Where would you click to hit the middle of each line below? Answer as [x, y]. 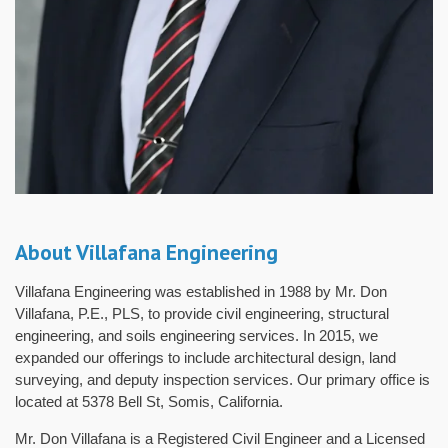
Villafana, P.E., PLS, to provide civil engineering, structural [202, 314]
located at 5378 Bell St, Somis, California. [149, 402]
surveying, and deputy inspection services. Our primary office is [222, 380]
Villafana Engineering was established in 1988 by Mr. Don [201, 292]
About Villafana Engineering [146, 252]
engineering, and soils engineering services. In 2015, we [196, 336]
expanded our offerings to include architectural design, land [205, 358]
